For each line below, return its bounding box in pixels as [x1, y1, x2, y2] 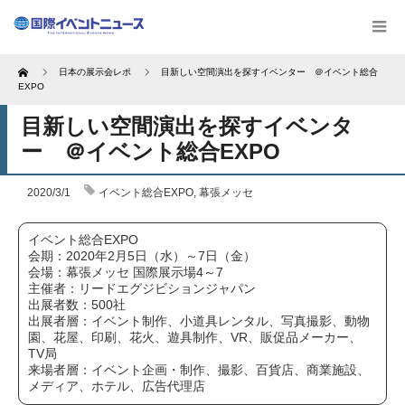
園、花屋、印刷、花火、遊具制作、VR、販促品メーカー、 [28, 330, 362, 344]
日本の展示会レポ [59, 67, 131, 77]
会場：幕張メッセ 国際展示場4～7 [28, 265, 223, 279]
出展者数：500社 [28, 297, 126, 312]
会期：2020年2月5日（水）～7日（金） [28, 249, 256, 263]
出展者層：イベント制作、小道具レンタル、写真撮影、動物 [28, 314, 370, 328]
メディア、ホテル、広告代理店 [28, 379, 205, 393]
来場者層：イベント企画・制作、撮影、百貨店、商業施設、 [28, 363, 370, 377]
